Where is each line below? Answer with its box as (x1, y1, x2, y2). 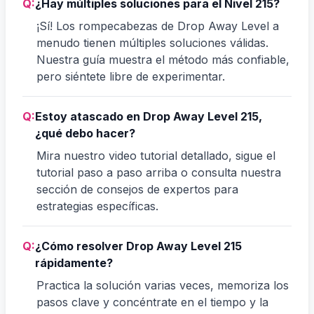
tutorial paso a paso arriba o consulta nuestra (36, 165, 281, 179)
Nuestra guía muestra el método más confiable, (36, 52, 289, 67)
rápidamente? (35, 255, 113, 270)
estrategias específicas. (36, 198, 158, 213)
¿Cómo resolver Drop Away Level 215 (35, 238, 242, 253)
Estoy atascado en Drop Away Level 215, (35, 109, 262, 123)
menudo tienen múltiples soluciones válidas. (36, 35, 268, 50)
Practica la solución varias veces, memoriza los (36, 278, 289, 292)
